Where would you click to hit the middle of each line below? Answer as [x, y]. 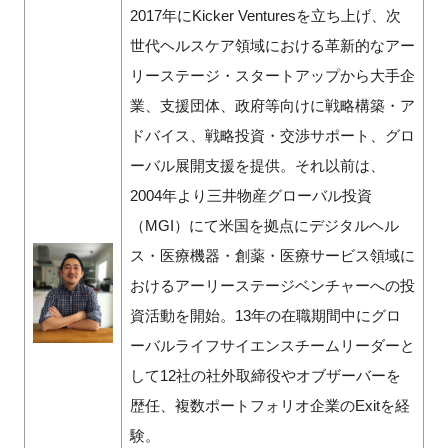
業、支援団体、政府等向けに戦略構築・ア [272, 105]
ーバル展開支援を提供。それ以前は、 [257, 165]
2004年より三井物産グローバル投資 [250, 195]
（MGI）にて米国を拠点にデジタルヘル [264, 225]
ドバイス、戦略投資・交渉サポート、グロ [272, 135]
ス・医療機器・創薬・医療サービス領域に [272, 255]
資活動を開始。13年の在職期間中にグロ [265, 315]
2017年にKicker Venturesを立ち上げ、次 [265, 15]
